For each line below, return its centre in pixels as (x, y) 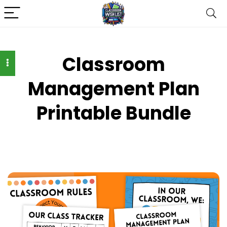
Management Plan (113, 89)
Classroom (113, 65)
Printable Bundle (113, 113)
